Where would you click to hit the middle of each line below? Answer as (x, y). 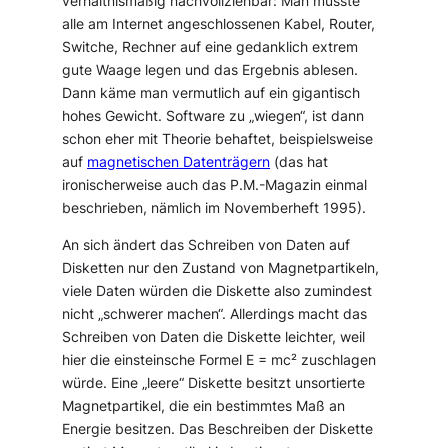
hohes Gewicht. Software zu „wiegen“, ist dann (213, 116)
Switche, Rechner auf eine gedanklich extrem (210, 47)
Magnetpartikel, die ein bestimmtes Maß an (204, 406)
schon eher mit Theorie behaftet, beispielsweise (218, 139)
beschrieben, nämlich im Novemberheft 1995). (214, 208)
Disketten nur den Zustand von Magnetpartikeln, (221, 268)
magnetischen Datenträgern (179, 162)
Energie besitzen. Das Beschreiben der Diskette (218, 429)
